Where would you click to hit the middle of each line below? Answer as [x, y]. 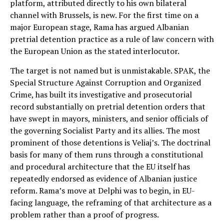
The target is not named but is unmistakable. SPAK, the [110, 70]
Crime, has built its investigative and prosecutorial [101, 94]
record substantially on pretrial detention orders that [108, 106]
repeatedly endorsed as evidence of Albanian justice [103, 178]
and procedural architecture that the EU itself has [100, 166]
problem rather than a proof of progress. [84, 214]
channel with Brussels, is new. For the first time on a [104, 15]
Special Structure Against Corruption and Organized [105, 82]
